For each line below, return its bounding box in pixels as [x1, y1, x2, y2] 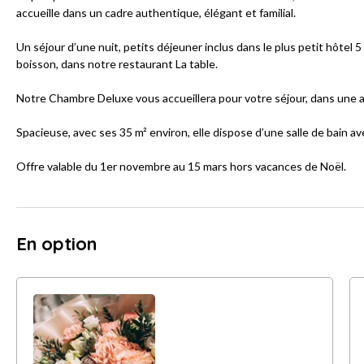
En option [16, 232, 97, 256]
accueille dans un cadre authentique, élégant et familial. [16, 6, 296, 20]
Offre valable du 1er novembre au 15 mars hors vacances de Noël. [16, 159, 346, 174]
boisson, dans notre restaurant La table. [16, 57, 218, 71]
